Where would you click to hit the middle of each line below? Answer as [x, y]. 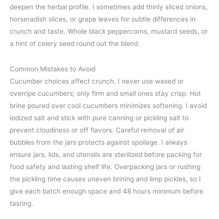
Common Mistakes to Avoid [53, 69]
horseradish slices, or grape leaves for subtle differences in [103, 19]
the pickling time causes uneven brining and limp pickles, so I [105, 179]
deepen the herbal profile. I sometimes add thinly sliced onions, [109, 7]
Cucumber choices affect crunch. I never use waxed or [97, 81]
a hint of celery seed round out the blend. [75, 43]
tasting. [22, 204]
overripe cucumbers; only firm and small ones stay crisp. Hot [105, 94]
